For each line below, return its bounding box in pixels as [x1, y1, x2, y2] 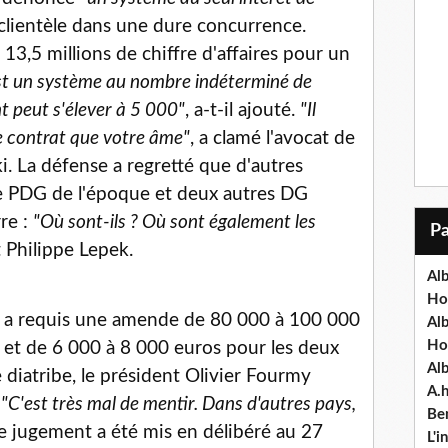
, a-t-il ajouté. [185, 101, 300, 121]
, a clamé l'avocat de [190, 129, 355, 149]
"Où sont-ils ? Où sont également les [33, 213, 316, 233]
